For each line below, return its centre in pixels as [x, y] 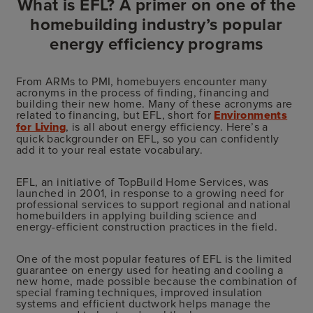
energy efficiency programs [156, 43]
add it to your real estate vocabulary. [110, 149]
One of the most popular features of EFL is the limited [154, 258]
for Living [41, 126]
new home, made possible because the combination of [156, 281]
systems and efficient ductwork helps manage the [144, 303]
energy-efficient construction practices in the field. [147, 226]
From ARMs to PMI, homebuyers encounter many [142, 81]
